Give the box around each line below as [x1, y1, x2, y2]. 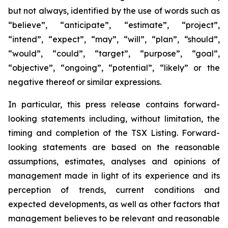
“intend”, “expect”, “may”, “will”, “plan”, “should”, [8, 34, 220, 44]
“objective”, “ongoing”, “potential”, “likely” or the [8, 63, 220, 73]
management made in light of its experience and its [8, 170, 220, 181]
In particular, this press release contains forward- [8, 99, 220, 109]
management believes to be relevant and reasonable [8, 213, 220, 223]
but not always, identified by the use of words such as [8, 6, 220, 16]
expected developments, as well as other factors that [8, 199, 220, 209]
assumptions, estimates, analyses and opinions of [8, 156, 220, 166]
